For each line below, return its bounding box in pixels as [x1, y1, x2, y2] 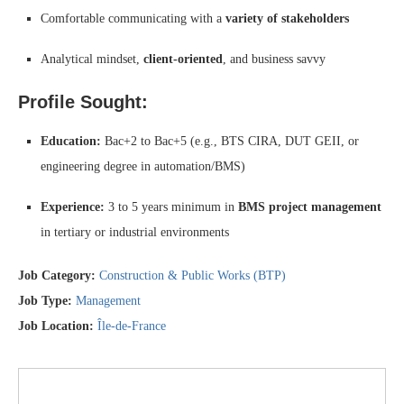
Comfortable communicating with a [41, 12, 225, 25]
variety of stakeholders [225, 12, 349, 25]
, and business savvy [223, 52, 326, 66]
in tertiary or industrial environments [41, 225, 229, 239]
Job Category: [18, 269, 99, 282]
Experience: [41, 200, 105, 214]
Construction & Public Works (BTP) [99, 269, 286, 282]
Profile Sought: [18, 92, 148, 112]
